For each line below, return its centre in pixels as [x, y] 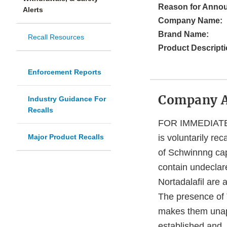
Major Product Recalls [66, 137]
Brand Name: [183, 34]
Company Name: [190, 21]
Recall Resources [56, 37]
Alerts [33, 10]
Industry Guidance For [67, 99]
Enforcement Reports [65, 72]
